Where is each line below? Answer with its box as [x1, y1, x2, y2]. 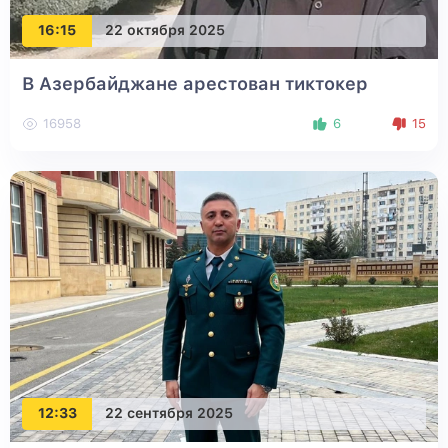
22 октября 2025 [105, 22, 225, 39]
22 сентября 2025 [105, 405, 233, 422]
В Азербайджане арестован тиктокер [22, 72, 368, 94]
